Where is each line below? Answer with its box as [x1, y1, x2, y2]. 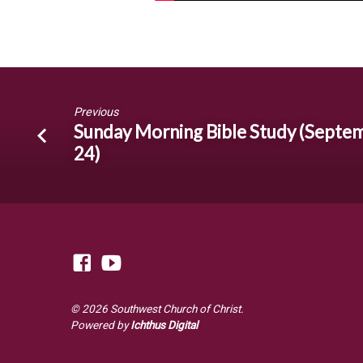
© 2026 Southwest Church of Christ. [70, 301, 244, 315]
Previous [74, 105, 119, 119]
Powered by [70, 318, 130, 331]
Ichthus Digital [130, 318, 198, 331]
